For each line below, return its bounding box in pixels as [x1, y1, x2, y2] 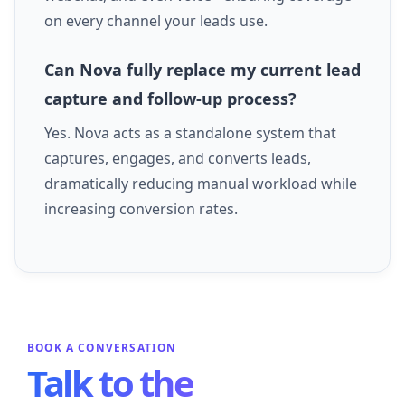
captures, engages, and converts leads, [44, 148, 311, 169]
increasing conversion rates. [44, 199, 238, 220]
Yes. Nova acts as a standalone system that [44, 123, 336, 144]
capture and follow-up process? [44, 88, 297, 110]
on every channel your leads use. [44, 11, 268, 32]
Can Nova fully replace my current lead [44, 59, 361, 81]
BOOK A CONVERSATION [27, 340, 177, 355]
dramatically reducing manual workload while [44, 174, 357, 194]
